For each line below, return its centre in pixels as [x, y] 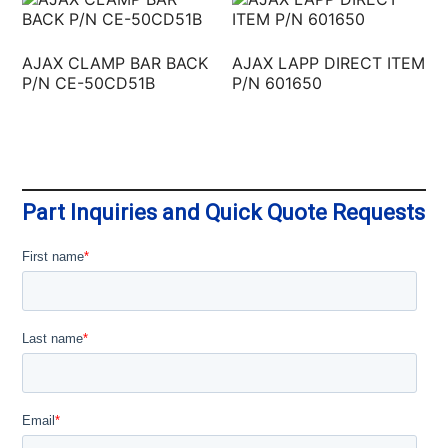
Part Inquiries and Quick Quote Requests [224, 212]
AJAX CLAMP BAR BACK [115, 62]
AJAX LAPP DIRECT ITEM [329, 62]
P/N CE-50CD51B [89, 82]
